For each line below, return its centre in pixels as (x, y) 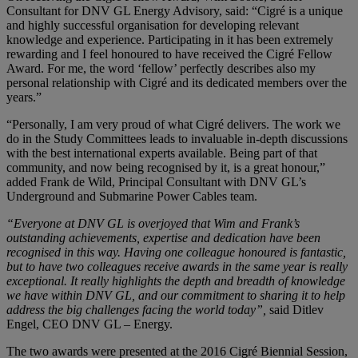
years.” (24, 97)
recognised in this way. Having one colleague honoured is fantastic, (176, 253)
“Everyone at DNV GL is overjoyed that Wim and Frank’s (153, 224)
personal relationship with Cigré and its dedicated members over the (177, 83)
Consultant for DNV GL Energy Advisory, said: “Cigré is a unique (175, 11)
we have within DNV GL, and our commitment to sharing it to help (176, 296)
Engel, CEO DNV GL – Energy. (89, 324)
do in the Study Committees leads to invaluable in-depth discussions (177, 139)
